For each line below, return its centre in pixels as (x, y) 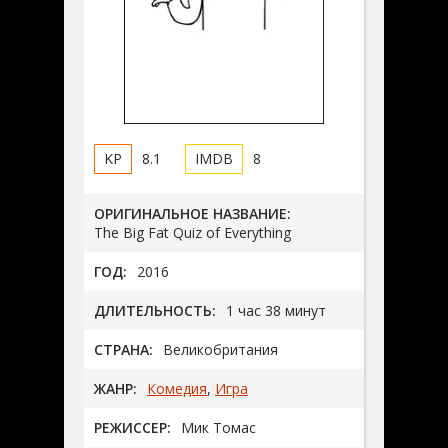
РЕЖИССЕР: (132, 427)
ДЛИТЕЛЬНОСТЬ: (155, 310)
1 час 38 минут (276, 310)
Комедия (177, 388)
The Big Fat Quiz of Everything (192, 232)
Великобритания (220, 349)
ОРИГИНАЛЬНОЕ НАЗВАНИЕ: (192, 213)
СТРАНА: (123, 349)
